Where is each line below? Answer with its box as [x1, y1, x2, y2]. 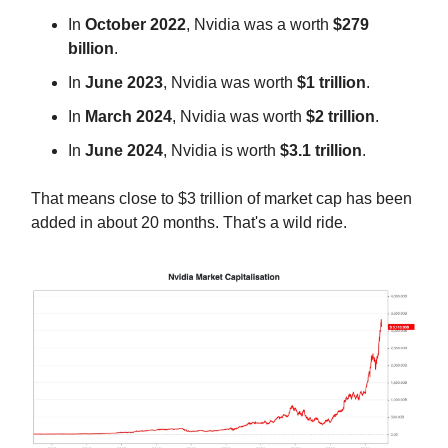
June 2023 [85, 74, 163, 91]
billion [68, 40, 114, 57]
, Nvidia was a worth [186, 16, 333, 33]
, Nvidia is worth [163, 142, 280, 159]
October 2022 [85, 16, 186, 33]
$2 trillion [306, 108, 375, 125]
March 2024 [85, 108, 172, 125]
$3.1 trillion [280, 142, 362, 159]
